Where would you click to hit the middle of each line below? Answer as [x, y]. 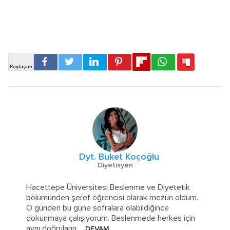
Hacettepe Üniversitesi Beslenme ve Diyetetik [108, 188]
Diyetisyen [115, 166]
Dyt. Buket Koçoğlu [119, 157]
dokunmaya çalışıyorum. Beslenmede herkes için [111, 218]
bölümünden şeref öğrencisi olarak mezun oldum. [112, 198]
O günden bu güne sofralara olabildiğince [98, 208]
